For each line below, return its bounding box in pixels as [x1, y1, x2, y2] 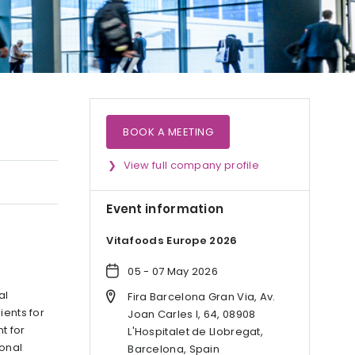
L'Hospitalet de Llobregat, [128, 323, 264, 339]
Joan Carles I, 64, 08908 [128, 306, 256, 322]
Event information [106, 200, 224, 217]
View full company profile [123, 158, 260, 173]
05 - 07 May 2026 [128, 263, 219, 279]
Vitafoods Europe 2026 [106, 233, 238, 249]
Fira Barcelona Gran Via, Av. [128, 288, 276, 304]
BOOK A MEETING [123, 124, 214, 139]
